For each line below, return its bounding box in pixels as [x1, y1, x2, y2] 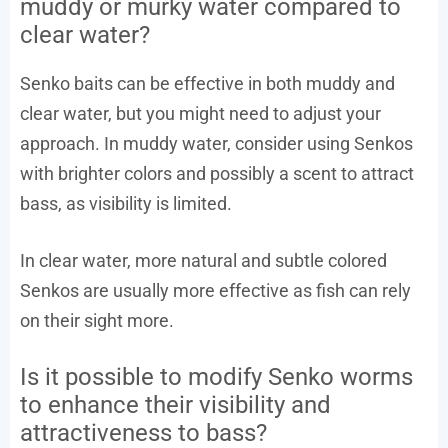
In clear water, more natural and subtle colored [20, 249, 387, 271]
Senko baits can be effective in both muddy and [20, 72, 395, 94]
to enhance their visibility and [20, 390, 331, 419]
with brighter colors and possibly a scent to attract [20, 162, 414, 184]
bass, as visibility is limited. [20, 192, 232, 214]
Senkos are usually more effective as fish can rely [20, 279, 411, 301]
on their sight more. [20, 309, 174, 331]
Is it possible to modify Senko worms [20, 362, 413, 391]
